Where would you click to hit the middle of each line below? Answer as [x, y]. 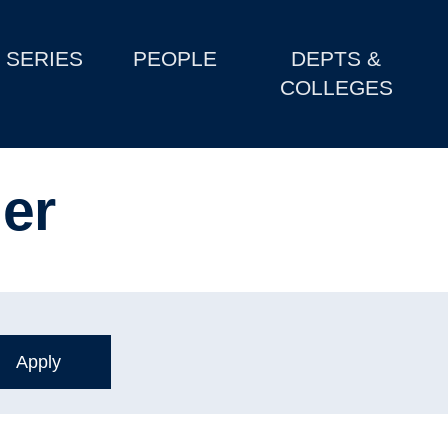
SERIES [45, 59]
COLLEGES [336, 88]
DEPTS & [336, 59]
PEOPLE [175, 59]
